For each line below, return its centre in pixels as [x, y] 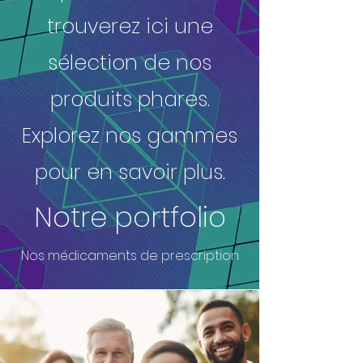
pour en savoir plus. [130, 172]
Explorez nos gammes [130, 136]
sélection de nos [130, 63]
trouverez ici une [130, 26]
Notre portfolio [130, 217]
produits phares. [130, 99]
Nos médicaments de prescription [130, 256]
